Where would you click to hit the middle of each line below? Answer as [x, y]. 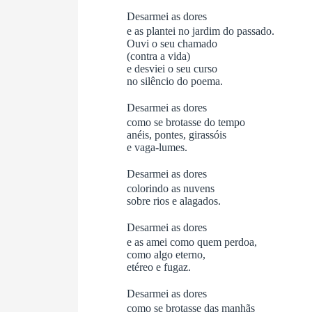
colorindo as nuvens [171, 188]
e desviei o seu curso [172, 68]
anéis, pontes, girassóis [177, 134]
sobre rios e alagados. [174, 201]
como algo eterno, [166, 254]
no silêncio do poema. [175, 81]
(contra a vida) [158, 56]
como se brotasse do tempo [186, 122]
